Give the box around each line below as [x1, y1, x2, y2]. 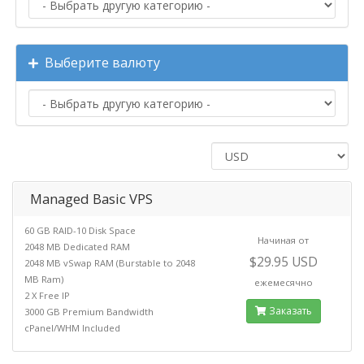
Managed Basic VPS [30, 188, 153, 208]
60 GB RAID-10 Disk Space [24, 223, 136, 236]
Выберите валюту [38, 53, 160, 71]
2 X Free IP [24, 288, 70, 301]
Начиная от [258, 233, 310, 246]
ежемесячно [253, 275, 313, 288]
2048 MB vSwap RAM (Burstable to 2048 [24, 256, 195, 269]
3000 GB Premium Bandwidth [24, 305, 154, 318]
